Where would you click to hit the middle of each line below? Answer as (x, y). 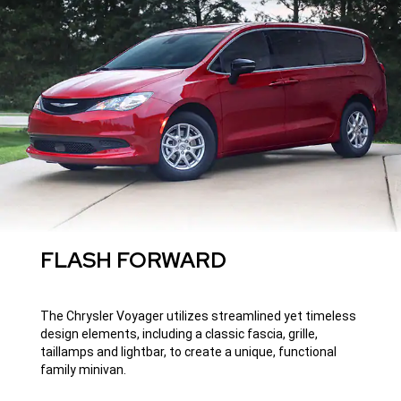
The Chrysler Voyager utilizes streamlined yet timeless (199, 316)
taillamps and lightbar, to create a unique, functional (189, 351)
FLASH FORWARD (134, 260)
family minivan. (84, 369)
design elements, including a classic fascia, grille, (179, 333)
